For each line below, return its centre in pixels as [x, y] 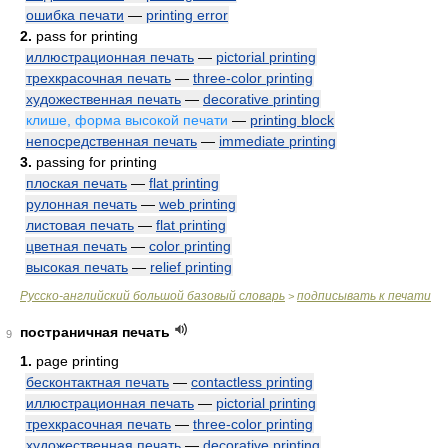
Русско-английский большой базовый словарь [152, 296]
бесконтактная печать [97, 382]
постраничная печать [95, 332]
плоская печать [76, 183]
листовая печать [80, 225]
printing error [187, 15]
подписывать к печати [364, 296]
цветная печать [76, 246]
